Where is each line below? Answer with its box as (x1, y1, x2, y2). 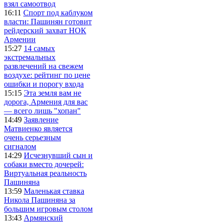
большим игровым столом (4, 204, 93, 213)
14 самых (24, 44, 55, 53)
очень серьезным (4, 133, 61, 142)
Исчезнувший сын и (24, 151, 93, 160)
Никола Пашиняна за (4, 195, 75, 204)
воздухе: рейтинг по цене (4, 70, 90, 79)
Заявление (24, 115, 58, 124)
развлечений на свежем (4, 61, 83, 70)
